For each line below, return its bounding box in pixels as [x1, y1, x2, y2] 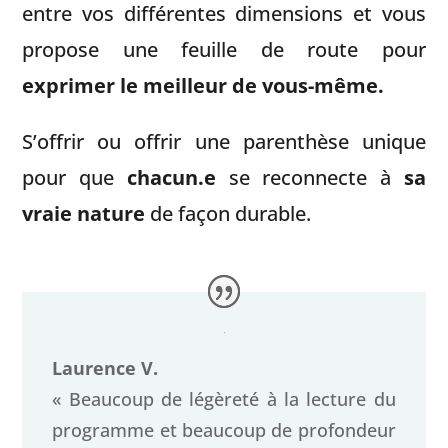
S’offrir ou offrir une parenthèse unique [22, 127, 426, 155]
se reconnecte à [215, 163, 404, 191]
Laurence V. [52, 356, 159, 381]
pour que [22, 163, 127, 191]
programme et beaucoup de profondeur [52, 418, 396, 443]
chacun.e [126, 163, 216, 191]
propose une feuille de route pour [22, 35, 426, 63]
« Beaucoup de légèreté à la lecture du [52, 387, 396, 412]
